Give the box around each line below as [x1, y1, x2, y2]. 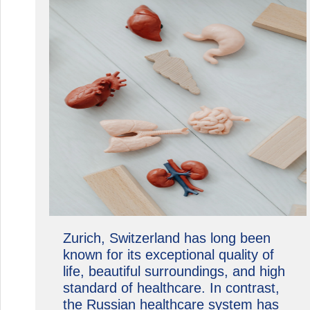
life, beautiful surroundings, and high [62, 264, 285, 279]
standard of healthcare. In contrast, [62, 280, 280, 295]
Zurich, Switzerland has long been [62, 230, 271, 246]
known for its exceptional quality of [62, 247, 274, 262]
